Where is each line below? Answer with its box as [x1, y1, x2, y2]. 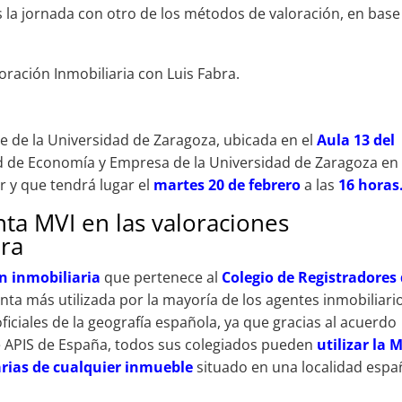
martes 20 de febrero [150, 175, 301, 196]
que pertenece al [100, 267, 223, 288]
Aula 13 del [317, 130, 396, 151]
